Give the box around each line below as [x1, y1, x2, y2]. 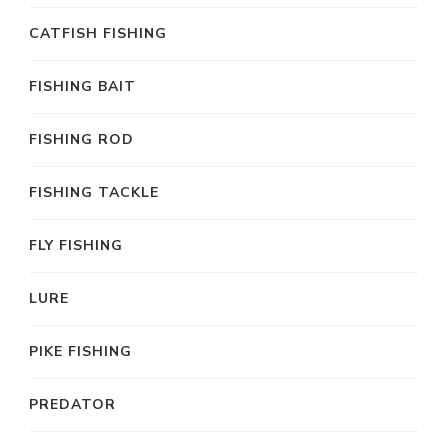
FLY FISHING [29, 235, 123, 255]
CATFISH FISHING [29, 23, 167, 43]
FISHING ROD [29, 129, 134, 149]
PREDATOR [29, 394, 116, 414]
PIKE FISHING [29, 341, 132, 361]
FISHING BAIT [29, 76, 136, 96]
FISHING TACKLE [29, 182, 159, 202]
